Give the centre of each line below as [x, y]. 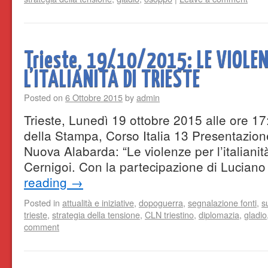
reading [47, 182]
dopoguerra [161, 202]
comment [42, 226]
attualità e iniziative [98, 202]
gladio [255, 214]
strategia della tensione [96, 214]
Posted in [42, 202]
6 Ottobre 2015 [94, 97]
